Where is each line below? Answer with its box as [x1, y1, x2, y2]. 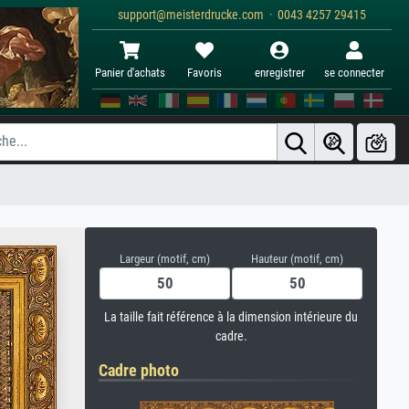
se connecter [324, 66, 384, 79]
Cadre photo [99, 361, 179, 380]
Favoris [187, 66, 222, 79]
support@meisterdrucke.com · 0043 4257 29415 [118, 7, 366, 23]
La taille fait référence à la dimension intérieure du [104, 309, 358, 325]
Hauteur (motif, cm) [251, 252, 343, 266]
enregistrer [254, 66, 305, 79]
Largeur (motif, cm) [120, 252, 210, 266]
